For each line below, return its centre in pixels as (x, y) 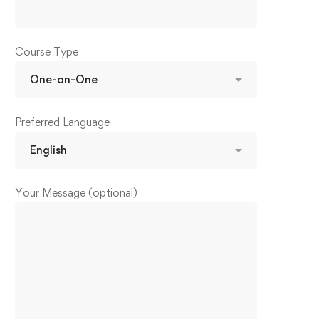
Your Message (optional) (76, 193)
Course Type (47, 52)
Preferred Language (62, 122)
